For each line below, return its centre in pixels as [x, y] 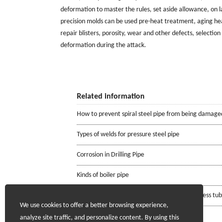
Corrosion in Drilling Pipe [110, 155]
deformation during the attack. [103, 45]
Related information [111, 96]
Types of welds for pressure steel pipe [128, 134]
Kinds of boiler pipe [103, 175]
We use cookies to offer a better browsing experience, [94, 205]
